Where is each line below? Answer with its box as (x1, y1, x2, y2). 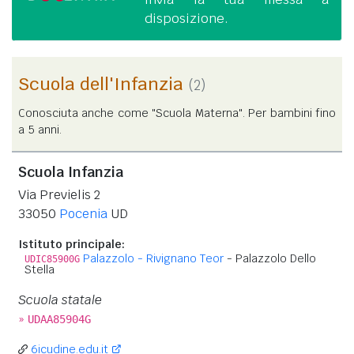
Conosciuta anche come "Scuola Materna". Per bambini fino (18, 105, 336, 120)
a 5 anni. (18, 122, 62, 137)
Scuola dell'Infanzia (18, 72, 188, 95)
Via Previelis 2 (18, 186, 100, 203)
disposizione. (145, 9, 228, 27)
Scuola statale (18, 291, 102, 308)
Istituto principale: (18, 236, 125, 251)
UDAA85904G (28, 312, 91, 326)
